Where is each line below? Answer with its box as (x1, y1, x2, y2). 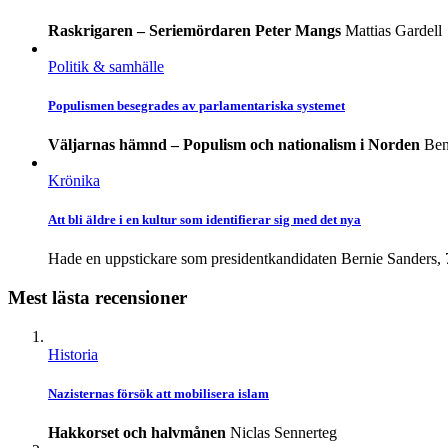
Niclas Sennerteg (230, 424, 337, 442)
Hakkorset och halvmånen (48, 424, 226, 442)
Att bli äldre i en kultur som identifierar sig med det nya (48, 212, 361, 228)
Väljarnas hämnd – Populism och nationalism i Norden (48, 136, 420, 154)
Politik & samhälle (48, 57, 164, 75)
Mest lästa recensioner (8, 287, 187, 309)
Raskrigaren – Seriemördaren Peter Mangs (48, 21, 341, 39)
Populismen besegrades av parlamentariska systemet (48, 97, 345, 113)
